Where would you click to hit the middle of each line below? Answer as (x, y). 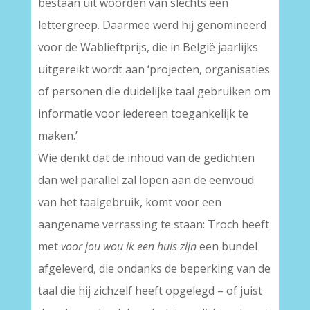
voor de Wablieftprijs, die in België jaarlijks (148, 47)
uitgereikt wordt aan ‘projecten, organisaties (154, 69)
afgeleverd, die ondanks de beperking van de (154, 268)
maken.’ (57, 136)
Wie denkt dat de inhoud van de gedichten (146, 158)
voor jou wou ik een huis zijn (128, 246)
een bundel (227, 246)
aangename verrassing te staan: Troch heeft (153, 224)
